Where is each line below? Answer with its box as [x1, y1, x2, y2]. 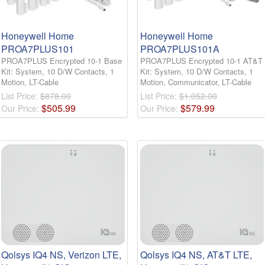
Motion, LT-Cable [1, 76, 59, 88]
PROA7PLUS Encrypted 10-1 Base [1, 55, 122, 67]
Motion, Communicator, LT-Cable [140, 76, 251, 88]
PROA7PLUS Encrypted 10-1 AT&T [140, 55, 263, 67]
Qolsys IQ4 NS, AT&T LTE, [140, 248, 252, 262]
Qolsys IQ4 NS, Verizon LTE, [1, 248, 121, 262]
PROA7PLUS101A [140, 42, 219, 56]
